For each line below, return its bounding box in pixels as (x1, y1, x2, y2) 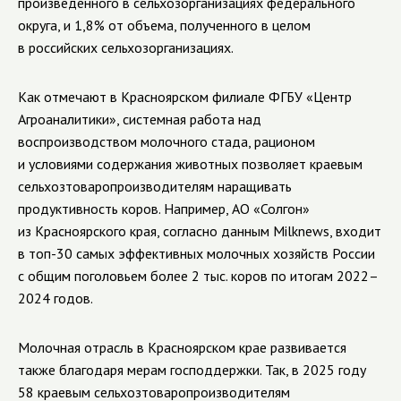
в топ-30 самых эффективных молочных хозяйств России (18, 244, 375, 262)
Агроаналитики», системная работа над (18, 110, 261, 128)
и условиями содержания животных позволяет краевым (18, 155, 363, 173)
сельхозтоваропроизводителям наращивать (18, 177, 292, 195)
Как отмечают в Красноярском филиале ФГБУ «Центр (18, 88, 352, 106)
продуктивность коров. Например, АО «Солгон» (18, 200, 310, 218)
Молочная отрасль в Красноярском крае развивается (18, 338, 346, 356)
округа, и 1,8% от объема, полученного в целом (18, 16, 311, 34)
